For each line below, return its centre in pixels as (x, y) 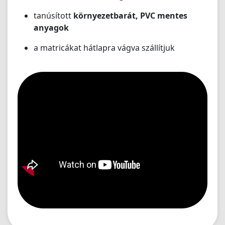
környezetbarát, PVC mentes (130, 16)
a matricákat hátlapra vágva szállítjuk (104, 48)
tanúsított (53, 16)
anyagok (51, 28)
